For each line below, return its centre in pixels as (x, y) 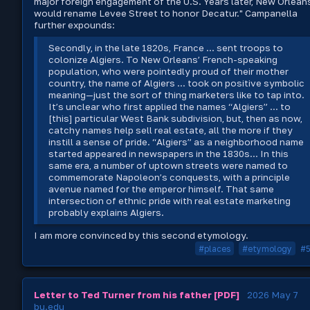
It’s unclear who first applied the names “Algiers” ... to (170, 107)
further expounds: (74, 25)
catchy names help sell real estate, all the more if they (171, 130)
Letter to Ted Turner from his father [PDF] (137, 294)
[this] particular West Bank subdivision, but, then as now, (176, 119)
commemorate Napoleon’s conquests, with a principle (170, 177)
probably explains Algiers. (107, 213)
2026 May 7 (273, 294)
